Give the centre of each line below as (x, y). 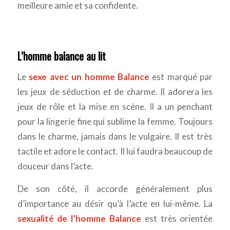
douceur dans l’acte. (55, 166)
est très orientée (177, 218)
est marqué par (181, 77)
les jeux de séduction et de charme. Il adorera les (115, 92)
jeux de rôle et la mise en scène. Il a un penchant (115, 107)
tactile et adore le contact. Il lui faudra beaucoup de (115, 151)
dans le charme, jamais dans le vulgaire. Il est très (115, 137)
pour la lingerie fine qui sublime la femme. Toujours (115, 122)
